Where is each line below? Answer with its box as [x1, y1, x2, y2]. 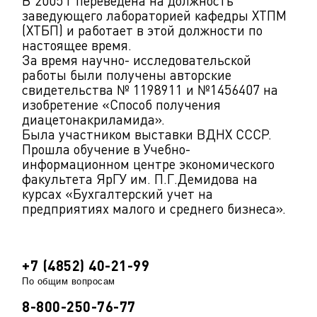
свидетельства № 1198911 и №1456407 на [22, 81, 278, 98]
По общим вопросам [22, 276, 115, 287]
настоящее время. [22, 37, 132, 54]
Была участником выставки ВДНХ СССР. [22, 126, 272, 143]
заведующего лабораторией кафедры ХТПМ [22, 7, 287, 24]
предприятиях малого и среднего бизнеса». [22, 200, 286, 217]
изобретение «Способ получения [22, 96, 221, 113]
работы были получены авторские [22, 67, 231, 83]
